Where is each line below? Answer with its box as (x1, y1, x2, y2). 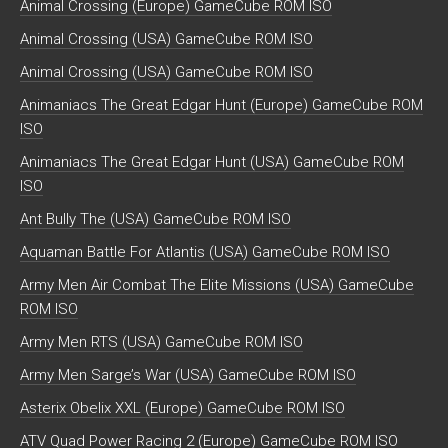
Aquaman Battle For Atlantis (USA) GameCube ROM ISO (20, 243, 390, 262)
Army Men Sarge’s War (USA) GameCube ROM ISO (20, 366, 356, 385)
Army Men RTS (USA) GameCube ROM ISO (20, 333, 303, 352)
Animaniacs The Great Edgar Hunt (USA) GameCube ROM (20, 153, 404, 172)
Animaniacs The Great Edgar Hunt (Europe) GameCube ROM (20, 96, 423, 115)
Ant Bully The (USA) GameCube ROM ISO (20, 210, 291, 229)
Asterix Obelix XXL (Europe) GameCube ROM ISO (20, 399, 345, 418)
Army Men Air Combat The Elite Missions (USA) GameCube (20, 276, 414, 295)
